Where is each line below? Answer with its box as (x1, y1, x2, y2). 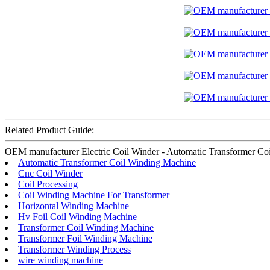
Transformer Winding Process (18, 243, 131, 254)
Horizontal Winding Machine (18, 200, 129, 211)
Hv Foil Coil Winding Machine (18, 211, 137, 222)
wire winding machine (18, 254, 103, 265)
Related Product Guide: (5, 124, 94, 135)
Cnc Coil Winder (18, 168, 83, 178)
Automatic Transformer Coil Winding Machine (18, 157, 196, 168)
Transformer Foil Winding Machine (18, 233, 152, 243)
